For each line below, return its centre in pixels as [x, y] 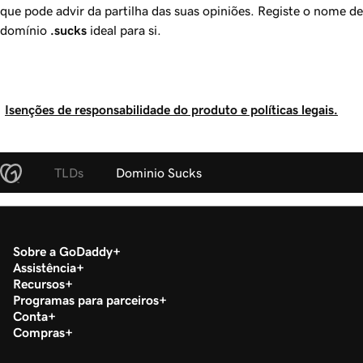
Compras [39, 332]
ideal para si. [124, 30]
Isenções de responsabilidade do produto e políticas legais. [171, 109]
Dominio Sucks [159, 172]
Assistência [45, 267]
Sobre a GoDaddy [63, 251]
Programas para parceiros [86, 299]
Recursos [39, 283]
